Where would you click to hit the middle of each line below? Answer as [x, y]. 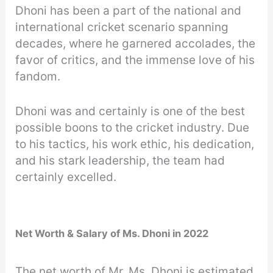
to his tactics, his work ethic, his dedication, [135, 144]
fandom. [38, 77]
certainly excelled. [68, 177]
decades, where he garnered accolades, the [136, 44]
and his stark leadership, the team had [120, 161]
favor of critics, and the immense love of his [135, 60]
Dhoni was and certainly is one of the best [130, 112]
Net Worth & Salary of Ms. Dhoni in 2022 [112, 233]
